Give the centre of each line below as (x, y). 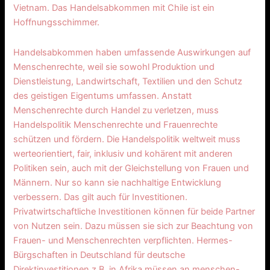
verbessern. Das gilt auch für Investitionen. (101, 197)
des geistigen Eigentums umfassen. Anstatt (103, 96)
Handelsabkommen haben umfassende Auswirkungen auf (132, 52)
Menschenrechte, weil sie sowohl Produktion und (114, 67)
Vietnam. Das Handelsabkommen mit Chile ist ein (114, 8)
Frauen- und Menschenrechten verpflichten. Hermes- (123, 240)
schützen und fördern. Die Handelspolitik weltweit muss (127, 139)
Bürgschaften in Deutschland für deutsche (99, 255)
